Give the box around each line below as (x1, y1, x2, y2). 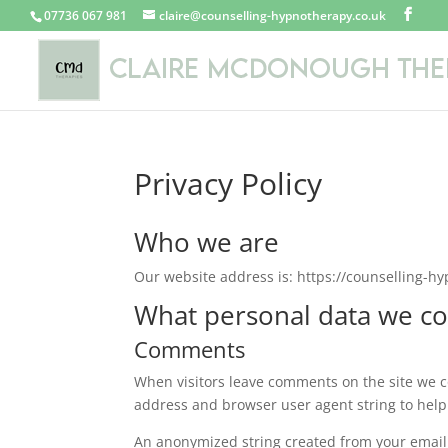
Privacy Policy (134, 163, 323, 204)
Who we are (134, 224, 280, 260)
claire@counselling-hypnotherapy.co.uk (159, 7, 386, 24)
